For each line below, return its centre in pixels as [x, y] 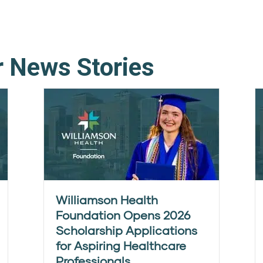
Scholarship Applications [127, 230]
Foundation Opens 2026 [123, 215]
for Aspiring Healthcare [121, 245]
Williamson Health [107, 200]
